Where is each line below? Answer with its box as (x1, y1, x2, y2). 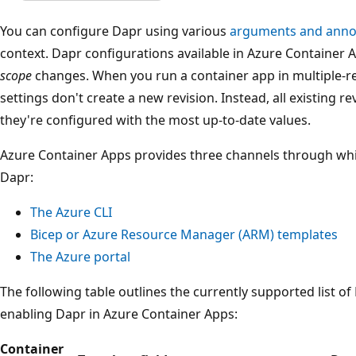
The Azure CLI (30, 203, 112, 221)
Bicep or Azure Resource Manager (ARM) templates (30, 225, 338, 243)
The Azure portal (30, 247, 130, 265)
